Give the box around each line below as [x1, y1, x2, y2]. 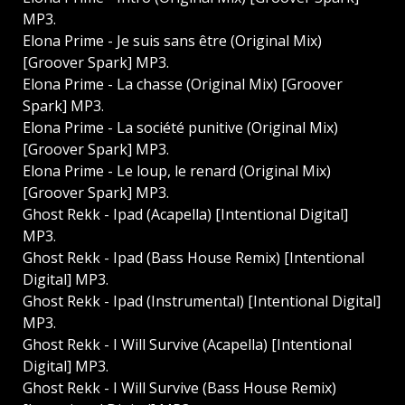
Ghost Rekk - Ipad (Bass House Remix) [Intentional [23, 248, 364, 268]
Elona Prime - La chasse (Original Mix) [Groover [23, 74, 343, 95]
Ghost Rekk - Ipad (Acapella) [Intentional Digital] [23, 204, 348, 225]
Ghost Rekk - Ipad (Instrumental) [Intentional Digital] [23, 291, 381, 312]
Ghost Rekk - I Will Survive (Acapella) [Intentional [23, 334, 352, 355]
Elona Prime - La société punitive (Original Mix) [23, 118, 338, 138]
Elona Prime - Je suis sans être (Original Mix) [23, 31, 322, 52]
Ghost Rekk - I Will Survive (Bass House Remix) [23, 378, 336, 399]
